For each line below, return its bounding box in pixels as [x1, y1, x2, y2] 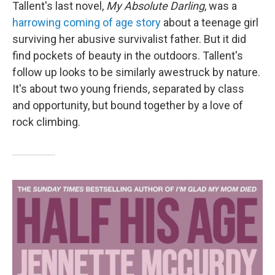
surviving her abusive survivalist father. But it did [12, 33, 246, 46]
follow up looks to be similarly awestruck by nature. [12, 66, 260, 79]
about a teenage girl [161, 16, 258, 29]
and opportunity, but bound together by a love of [12, 99, 243, 112]
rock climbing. [12, 115, 80, 129]
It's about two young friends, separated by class [12, 82, 244, 96]
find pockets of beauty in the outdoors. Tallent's [12, 49, 243, 63]
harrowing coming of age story [12, 16, 161, 29]
